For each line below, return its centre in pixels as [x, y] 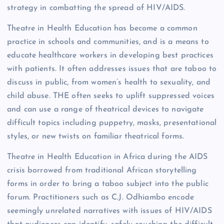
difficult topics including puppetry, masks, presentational [112, 123]
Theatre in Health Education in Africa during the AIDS [107, 157]
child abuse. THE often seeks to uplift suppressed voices [111, 96]
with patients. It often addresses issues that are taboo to [112, 69]
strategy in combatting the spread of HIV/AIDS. [96, 8]
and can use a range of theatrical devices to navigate [105, 110]
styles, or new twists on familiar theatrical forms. [96, 137]
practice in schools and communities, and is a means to [108, 42]
